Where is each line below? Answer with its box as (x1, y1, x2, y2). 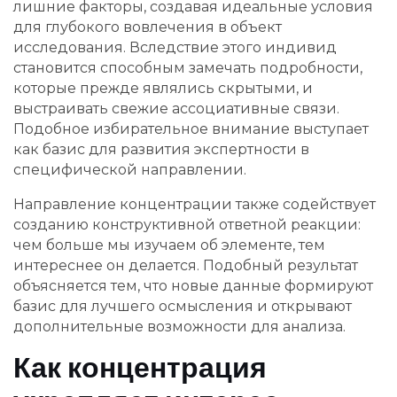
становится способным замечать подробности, (13, 58, 362, 76)
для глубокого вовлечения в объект (13, 18, 282, 35)
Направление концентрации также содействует (13, 195, 376, 213)
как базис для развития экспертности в (13, 140, 309, 158)
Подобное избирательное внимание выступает (13, 120, 369, 137)
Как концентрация (13, 346, 267, 387)
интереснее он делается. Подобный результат (13, 256, 358, 274)
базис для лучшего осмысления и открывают (13, 297, 352, 315)
